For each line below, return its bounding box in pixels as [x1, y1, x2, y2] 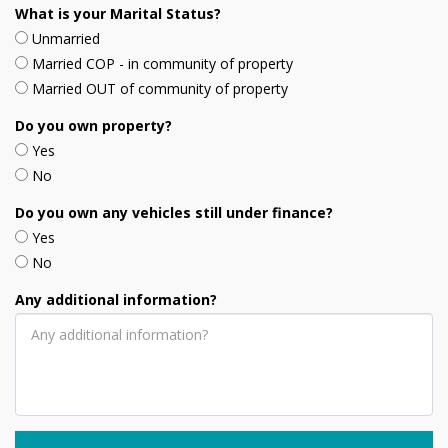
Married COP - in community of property [32, 54, 293, 73]
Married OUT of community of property [32, 79, 288, 98]
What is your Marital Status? [15, 4, 221, 23]
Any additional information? [15, 290, 217, 309]
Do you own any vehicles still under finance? [15, 203, 333, 222]
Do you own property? [15, 116, 172, 135]
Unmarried [32, 29, 100, 48]
